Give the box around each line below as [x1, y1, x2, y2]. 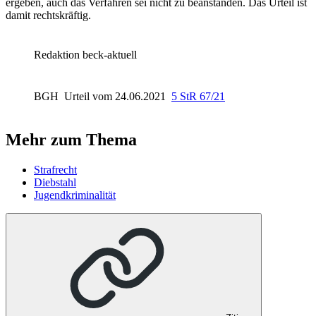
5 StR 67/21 [171, 90, 225, 103]
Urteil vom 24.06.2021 [64, 90, 169, 103]
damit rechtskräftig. [6, 9, 91, 22]
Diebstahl [34, 176, 76, 188]
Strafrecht [34, 163, 77, 176]
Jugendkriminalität [34, 188, 116, 201]
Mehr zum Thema [6, 130, 137, 150]
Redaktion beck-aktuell [34, 49, 137, 61]
